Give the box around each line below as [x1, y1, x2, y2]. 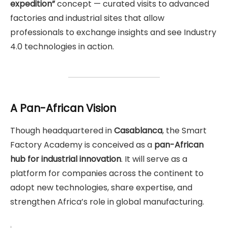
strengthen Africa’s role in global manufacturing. [10, 196, 204, 208]
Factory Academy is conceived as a [10, 139, 154, 151]
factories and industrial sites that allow [10, 12, 164, 24]
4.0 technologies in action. [10, 41, 114, 53]
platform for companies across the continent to [10, 167, 204, 180]
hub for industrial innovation [10, 153, 121, 165]
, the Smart [162, 125, 207, 137]
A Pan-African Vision [10, 100, 116, 116]
